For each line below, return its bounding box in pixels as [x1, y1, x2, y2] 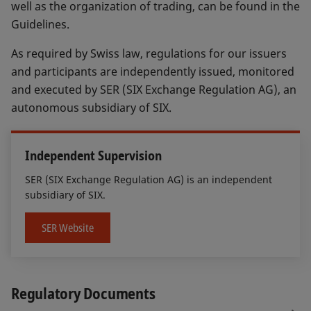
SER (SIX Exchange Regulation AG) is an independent [25, 173, 272, 187]
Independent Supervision [25, 146, 162, 164]
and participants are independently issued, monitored [11, 64, 294, 79]
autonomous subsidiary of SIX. [11, 100, 171, 115]
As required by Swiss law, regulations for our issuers [11, 46, 287, 61]
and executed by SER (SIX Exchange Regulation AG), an [11, 82, 296, 97]
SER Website [42, 220, 94, 235]
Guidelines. [11, 17, 69, 32]
